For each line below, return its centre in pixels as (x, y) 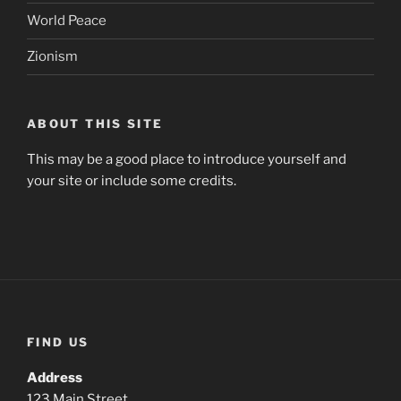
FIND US (58, 341)
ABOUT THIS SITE (95, 123)
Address (55, 378)
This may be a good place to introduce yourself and (187, 160)
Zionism (52, 57)
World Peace (67, 21)
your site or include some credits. (132, 181)
